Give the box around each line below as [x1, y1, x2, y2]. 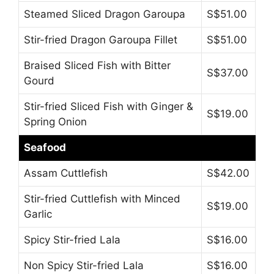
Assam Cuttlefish [24, 166, 108, 179]
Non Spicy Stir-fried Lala [24, 259, 144, 272]
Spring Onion [24, 115, 87, 128]
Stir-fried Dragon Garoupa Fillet [24, 33, 177, 46]
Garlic [24, 207, 52, 220]
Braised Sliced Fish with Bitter [24, 59, 171, 72]
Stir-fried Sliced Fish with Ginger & [24, 100, 193, 113]
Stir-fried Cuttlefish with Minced [24, 192, 180, 205]
